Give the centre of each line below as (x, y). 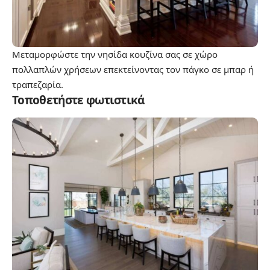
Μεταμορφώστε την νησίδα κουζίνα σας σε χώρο (115, 55)
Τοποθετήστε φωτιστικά (78, 100)
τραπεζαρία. (38, 85)
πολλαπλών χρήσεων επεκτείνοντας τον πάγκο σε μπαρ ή (133, 70)
